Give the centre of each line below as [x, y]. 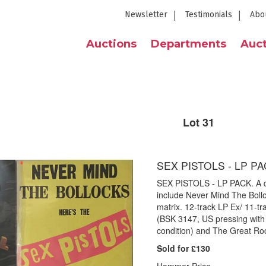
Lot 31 [199, 122]
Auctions [111, 44]
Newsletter [146, 15]
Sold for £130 [183, 248]
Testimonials [209, 15]
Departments [189, 44]
